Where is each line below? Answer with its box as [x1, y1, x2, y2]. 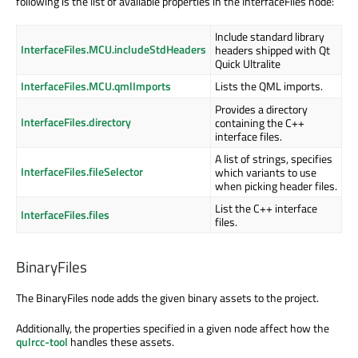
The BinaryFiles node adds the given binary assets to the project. [16, 289, 319, 307]
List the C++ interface [215, 200, 317, 217]
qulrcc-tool [16, 333, 68, 351]
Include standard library [215, 28, 324, 46]
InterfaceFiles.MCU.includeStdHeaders [21, 41, 206, 58]
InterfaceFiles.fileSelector [21, 163, 143, 181]
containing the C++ [215, 114, 304, 132]
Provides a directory [215, 101, 308, 118]
